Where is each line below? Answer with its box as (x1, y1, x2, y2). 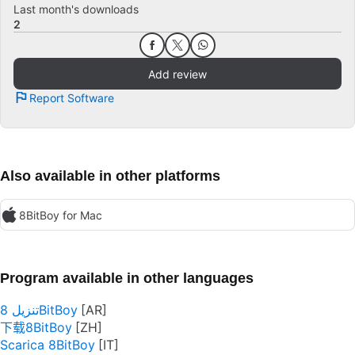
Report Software (29, 90, 114, 105)
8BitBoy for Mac (19, 208, 102, 222)
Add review (148, 67, 207, 81)
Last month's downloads (13, 2, 139, 16)
